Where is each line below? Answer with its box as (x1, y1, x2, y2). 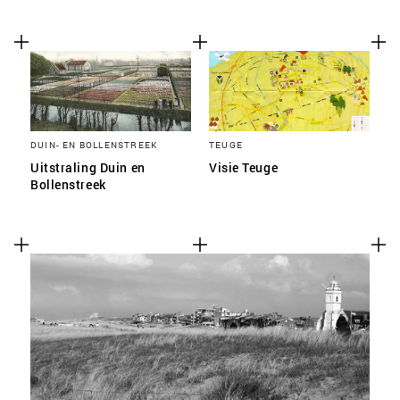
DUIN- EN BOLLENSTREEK (30, 138, 158, 151)
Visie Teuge (209, 159, 279, 176)
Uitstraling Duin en (30, 159, 146, 176)
